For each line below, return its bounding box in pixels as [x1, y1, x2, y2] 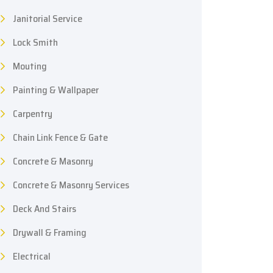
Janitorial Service [13, 10, 82, 26]
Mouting [13, 58, 47, 74]
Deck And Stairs [13, 200, 76, 216]
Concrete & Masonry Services [13, 177, 129, 193]
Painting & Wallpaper [13, 82, 99, 97]
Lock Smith [13, 34, 58, 50]
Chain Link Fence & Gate [13, 129, 108, 145]
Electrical [13, 248, 51, 264]
